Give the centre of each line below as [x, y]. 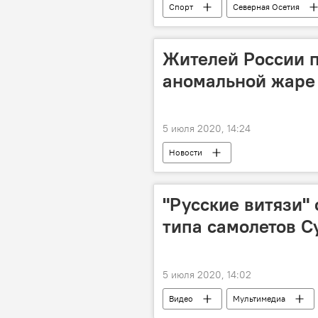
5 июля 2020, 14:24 [207, 129]
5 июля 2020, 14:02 [207, 274]
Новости [186, 153]
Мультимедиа [259, 298]
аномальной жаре [239, 80]
